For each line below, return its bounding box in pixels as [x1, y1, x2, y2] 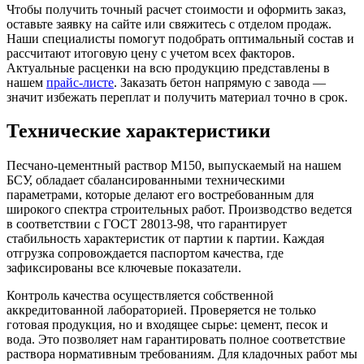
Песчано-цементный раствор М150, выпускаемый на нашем [6, 158, 341, 173]
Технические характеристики [6, 120, 271, 142]
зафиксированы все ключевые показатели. [6, 261, 241, 275]
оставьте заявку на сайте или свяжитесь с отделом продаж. [6, 16, 331, 31]
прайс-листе [46, 75, 114, 89]
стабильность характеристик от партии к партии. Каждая [6, 232, 324, 246]
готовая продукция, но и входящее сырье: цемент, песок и [6, 318, 328, 332]
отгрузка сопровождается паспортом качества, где [6, 246, 284, 261]
